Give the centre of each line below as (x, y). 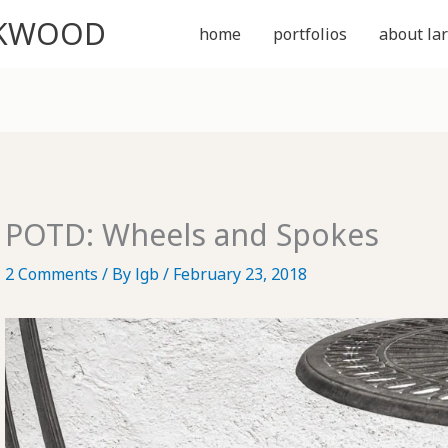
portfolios (310, 34)
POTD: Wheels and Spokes (191, 235)
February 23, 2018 (239, 274)
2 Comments (51, 274)
